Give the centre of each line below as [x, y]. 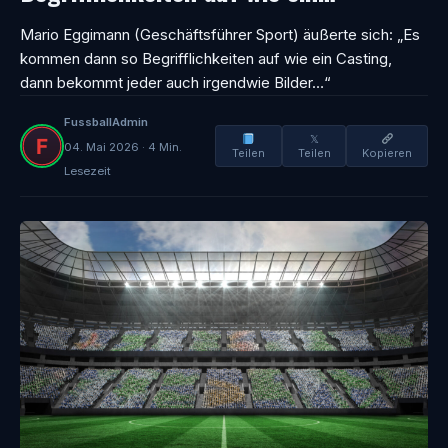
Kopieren [387, 153]
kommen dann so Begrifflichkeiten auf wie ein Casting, [206, 58]
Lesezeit [87, 171]
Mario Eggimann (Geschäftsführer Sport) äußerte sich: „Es [220, 34]
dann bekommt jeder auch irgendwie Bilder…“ [175, 82]
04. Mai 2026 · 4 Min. [123, 147]
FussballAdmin [106, 122]
